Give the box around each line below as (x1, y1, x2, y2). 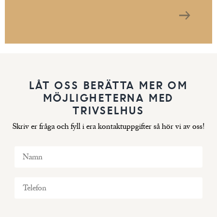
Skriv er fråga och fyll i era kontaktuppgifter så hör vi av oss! (13, 121, 204, 131)
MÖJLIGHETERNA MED (43, 90, 174, 104)
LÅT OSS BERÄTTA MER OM (29, 77, 188, 92)
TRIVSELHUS (72, 103, 144, 117)
